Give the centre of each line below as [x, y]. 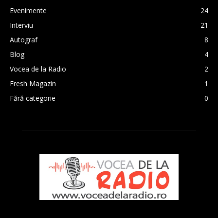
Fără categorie [33, 98]
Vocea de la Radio [38, 69]
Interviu [21, 25]
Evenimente [28, 10]
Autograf [24, 39]
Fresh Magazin [33, 83]
